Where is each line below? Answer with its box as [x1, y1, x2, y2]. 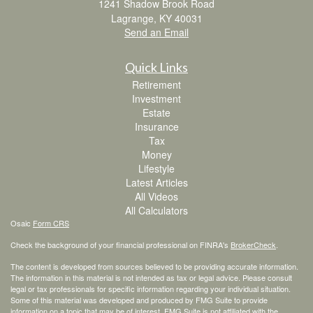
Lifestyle [138, 161, 175, 175]
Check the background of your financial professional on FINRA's [10, 238, 231, 250]
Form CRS [33, 217, 69, 228]
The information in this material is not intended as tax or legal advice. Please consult [10, 271, 292, 283]
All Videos [135, 189, 178, 203]
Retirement [132, 77, 181, 92]
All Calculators [125, 203, 188, 217]
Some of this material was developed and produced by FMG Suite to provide [10, 293, 268, 305]
